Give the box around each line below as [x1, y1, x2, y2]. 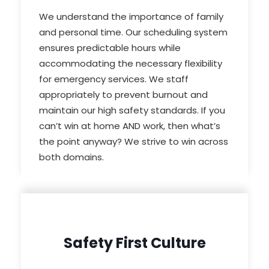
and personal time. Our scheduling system [39, 26, 228, 39]
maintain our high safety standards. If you [39, 104, 225, 117]
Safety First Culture [63, 233, 206, 253]
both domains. [39, 151, 104, 164]
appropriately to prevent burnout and [39, 88, 208, 101]
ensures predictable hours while [39, 41, 181, 55]
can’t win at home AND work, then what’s [39, 119, 220, 133]
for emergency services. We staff [39, 73, 189, 86]
